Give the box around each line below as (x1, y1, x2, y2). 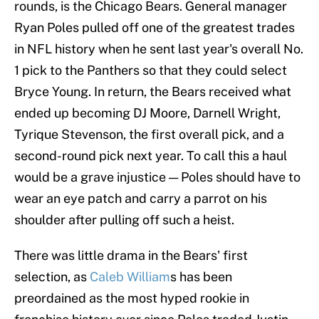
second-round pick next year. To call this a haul (14, 148, 287, 164)
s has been (170, 269, 232, 285)
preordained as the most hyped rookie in (14, 291, 249, 306)
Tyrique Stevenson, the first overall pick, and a (14, 127, 284, 142)
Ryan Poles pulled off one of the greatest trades (14, 20, 295, 36)
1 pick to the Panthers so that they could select (14, 63, 287, 78)
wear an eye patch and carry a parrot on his (14, 191, 267, 206)
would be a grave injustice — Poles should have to (14, 169, 300, 185)
